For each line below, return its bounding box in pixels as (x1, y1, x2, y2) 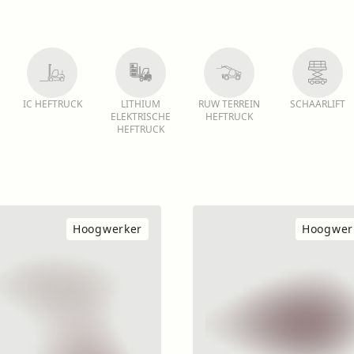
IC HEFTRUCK (22, 97, 82, 111)
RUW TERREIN (198, 97, 260, 111)
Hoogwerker (73, 221, 142, 236)
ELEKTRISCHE (111, 110, 171, 123)
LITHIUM (121, 97, 160, 111)
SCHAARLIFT (290, 97, 345, 111)
